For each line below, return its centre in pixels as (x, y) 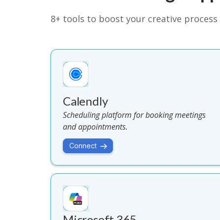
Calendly (85, 101)
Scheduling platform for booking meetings (135, 115)
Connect (83, 146)
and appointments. (96, 127)
